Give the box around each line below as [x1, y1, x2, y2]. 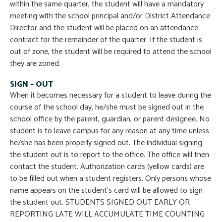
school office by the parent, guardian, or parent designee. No [10, 112, 210, 126]
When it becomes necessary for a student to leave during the [10, 89, 211, 103]
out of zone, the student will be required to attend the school [10, 45, 212, 59]
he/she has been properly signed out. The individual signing [10, 136, 202, 150]
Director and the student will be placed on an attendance [10, 21, 198, 35]
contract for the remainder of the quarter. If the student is [10, 33, 202, 47]
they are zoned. [10, 57, 60, 71]
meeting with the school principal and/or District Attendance [10, 9, 210, 23]
